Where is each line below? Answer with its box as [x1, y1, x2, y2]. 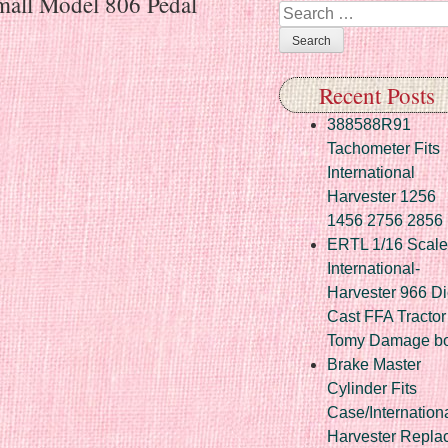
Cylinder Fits [327, 379, 417, 397]
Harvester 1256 [327, 187, 436, 205]
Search [279, 4, 330, 21]
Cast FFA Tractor [327, 307, 446, 325]
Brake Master [327, 355, 421, 373]
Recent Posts [318, 79, 435, 110]
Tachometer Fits [327, 139, 440, 157]
